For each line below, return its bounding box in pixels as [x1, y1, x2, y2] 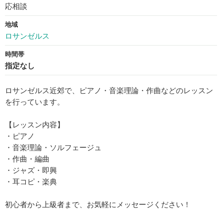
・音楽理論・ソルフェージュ [5, 144, 102, 152]
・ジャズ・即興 [5, 166, 57, 174]
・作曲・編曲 [5, 155, 50, 163]
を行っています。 [5, 98, 64, 106]
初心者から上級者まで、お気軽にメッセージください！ [5, 201, 191, 209]
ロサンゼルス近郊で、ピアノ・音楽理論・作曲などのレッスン [5, 87, 213, 95]
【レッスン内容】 [5, 121, 64, 129]
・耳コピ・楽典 [5, 178, 57, 186]
